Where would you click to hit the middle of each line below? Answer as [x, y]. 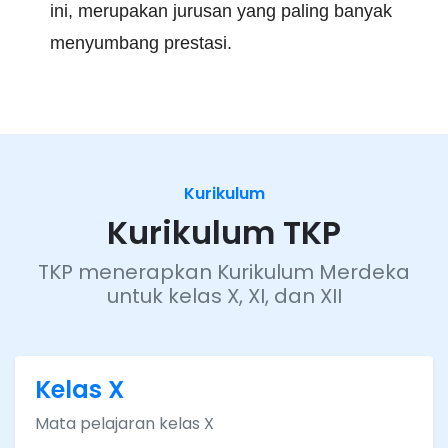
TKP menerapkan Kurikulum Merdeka [224, 272]
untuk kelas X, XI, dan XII [224, 296]
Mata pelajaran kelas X [124, 424]
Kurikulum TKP [224, 233]
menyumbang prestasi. [141, 43]
